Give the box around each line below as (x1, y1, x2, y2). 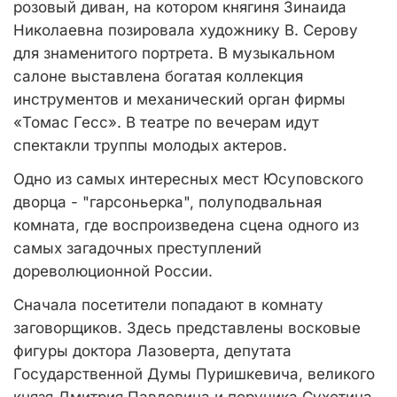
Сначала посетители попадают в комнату (13, 296, 323, 314)
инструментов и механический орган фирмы (13, 90, 346, 108)
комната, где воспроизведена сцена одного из (13, 216, 359, 234)
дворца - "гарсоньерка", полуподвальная (13, 193, 322, 211)
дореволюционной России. (13, 262, 217, 280)
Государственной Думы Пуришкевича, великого (13, 365, 375, 383)
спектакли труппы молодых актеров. (13, 136, 287, 154)
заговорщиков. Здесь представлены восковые (13, 319, 361, 337)
